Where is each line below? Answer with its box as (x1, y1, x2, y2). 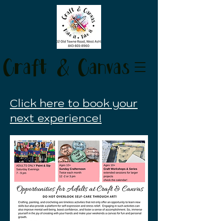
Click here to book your (10, 96, 138, 110)
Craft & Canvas (3, 55, 130, 82)
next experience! (10, 110, 102, 125)
